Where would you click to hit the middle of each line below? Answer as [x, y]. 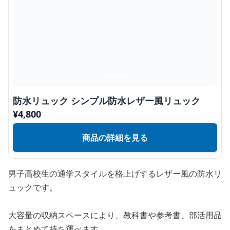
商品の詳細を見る [115, 138]
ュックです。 [33, 187]
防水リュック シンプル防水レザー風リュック [107, 101]
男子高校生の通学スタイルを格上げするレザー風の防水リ [115, 174]
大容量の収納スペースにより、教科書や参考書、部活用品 [115, 215]
